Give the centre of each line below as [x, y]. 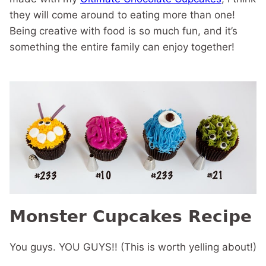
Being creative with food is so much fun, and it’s [123, 31]
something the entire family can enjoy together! [122, 47]
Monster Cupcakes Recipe [131, 217]
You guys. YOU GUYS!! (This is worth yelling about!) [133, 247]
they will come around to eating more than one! [122, 15]
